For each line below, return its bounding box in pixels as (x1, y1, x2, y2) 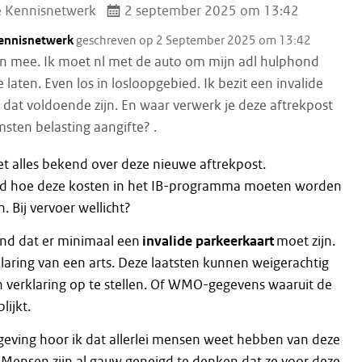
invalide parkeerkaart (141, 233, 274, 250)
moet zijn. (273, 233, 335, 250)
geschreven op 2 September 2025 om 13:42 (75, 33, 311, 48)
